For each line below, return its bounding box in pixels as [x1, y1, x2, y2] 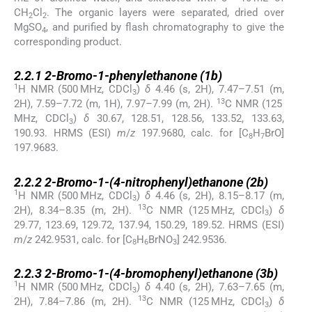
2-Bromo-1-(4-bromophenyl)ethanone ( [45, 265, 260, 281]
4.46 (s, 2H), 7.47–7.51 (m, [150, 83, 284, 96]
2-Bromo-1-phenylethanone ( [45, 68, 204, 84]
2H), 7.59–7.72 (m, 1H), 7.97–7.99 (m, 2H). [14, 97, 217, 111]
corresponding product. [14, 35, 122, 48]
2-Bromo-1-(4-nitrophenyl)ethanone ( [45, 174, 250, 189]
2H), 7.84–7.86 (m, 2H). [14, 295, 138, 308]
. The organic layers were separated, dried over [47, 6, 284, 19]
